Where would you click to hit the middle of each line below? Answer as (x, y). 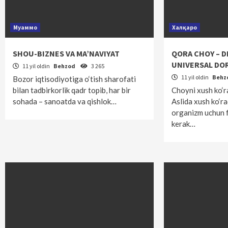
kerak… (184, 124)
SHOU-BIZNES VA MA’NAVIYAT (66, 53)
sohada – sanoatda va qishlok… (65, 101)
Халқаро (185, 27)
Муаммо (25, 27)
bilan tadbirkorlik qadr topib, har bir (72, 90)
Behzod (65, 66)
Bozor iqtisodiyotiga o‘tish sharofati (74, 79)
